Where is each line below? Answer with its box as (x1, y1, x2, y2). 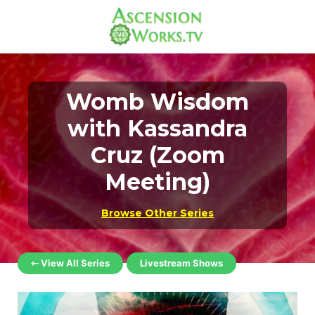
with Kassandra (67, 115, 247, 142)
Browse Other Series (101, 207, 214, 219)
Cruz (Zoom (90, 141, 225, 169)
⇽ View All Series (31, 257, 110, 269)
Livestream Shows (140, 257, 223, 269)
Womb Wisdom (66, 88, 249, 115)
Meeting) (105, 168, 210, 195)
